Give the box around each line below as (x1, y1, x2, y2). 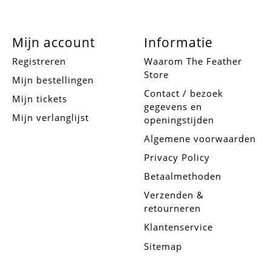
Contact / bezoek (143, 87, 223, 99)
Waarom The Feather (143, 54, 242, 67)
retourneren (143, 202, 201, 215)
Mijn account (11, 33, 95, 51)
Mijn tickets (11, 92, 67, 105)
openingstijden (143, 113, 214, 126)
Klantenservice (143, 221, 213, 233)
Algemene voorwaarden (143, 132, 256, 145)
